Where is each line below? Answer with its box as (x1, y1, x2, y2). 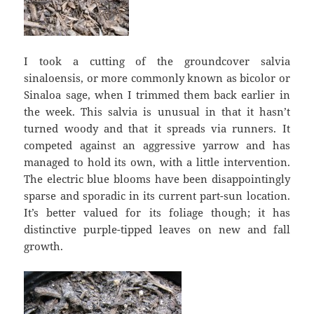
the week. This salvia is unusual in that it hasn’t (24, 104, 290, 119)
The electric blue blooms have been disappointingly (24, 172, 290, 186)
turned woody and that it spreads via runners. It (24, 121, 290, 136)
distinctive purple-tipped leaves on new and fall (24, 222, 290, 237)
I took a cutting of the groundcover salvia (24, 54, 290, 69)
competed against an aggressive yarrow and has (24, 138, 290, 153)
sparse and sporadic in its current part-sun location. (24, 189, 290, 203)
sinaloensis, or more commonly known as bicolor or (24, 71, 290, 86)
